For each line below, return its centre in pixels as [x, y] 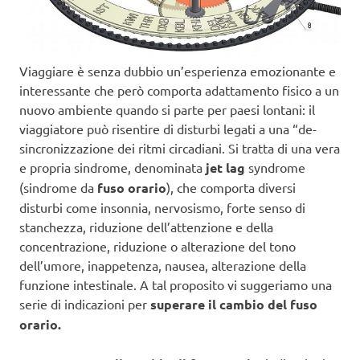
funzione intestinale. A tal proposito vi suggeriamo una [176, 284]
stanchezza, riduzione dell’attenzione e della [146, 226]
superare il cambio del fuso [234, 304]
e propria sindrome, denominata [111, 167]
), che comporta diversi [231, 187]
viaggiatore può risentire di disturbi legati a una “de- [168, 128]
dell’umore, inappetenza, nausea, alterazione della [163, 265]
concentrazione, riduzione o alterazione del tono [157, 245]
